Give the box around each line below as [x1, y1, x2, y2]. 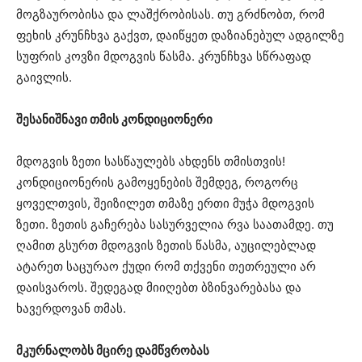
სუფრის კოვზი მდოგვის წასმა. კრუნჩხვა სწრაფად [16, 48, 311, 65]
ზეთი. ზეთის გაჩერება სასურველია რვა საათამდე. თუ [16, 217, 334, 233]
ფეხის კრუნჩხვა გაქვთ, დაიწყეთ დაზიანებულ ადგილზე [16, 27, 344, 44]
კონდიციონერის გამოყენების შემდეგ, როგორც [16, 175, 298, 191]
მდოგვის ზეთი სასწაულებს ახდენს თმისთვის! [16, 154, 285, 170]
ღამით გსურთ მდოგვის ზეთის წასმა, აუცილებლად [16, 238, 316, 254]
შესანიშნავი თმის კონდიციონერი [16, 112, 213, 128]
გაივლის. [16, 69, 72, 86]
